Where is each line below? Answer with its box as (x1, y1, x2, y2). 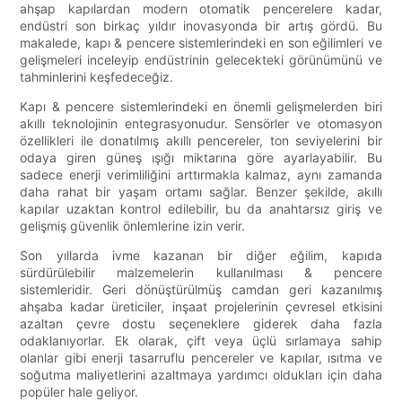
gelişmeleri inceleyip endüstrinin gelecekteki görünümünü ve (20, 52, 382, 68)
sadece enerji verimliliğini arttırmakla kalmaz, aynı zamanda (20, 167, 382, 183)
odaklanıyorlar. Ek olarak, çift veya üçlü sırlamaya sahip (20, 333, 382, 349)
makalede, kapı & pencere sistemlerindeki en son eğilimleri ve (20, 35, 382, 51)
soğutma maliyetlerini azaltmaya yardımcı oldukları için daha (20, 367, 382, 383)
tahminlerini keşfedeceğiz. (20, 69, 174, 85)
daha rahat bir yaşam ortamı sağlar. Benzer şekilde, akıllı (20, 184, 382, 200)
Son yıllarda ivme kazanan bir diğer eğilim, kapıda (20, 248, 382, 264)
